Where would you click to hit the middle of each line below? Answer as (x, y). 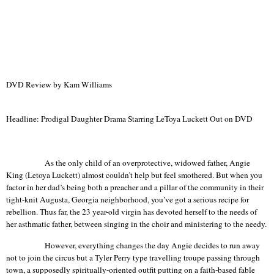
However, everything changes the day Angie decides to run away (152, 246)
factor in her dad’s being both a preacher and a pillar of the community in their (135, 187)
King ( (17, 175)
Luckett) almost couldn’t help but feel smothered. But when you (156, 175)
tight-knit (23, 199)
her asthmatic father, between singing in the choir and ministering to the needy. (136, 224)
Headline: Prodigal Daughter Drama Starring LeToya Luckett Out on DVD (129, 118)
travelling (165, 258)
